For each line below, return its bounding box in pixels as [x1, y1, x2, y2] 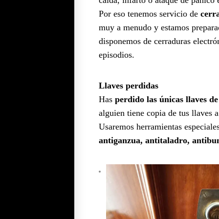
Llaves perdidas [99, 80, 158, 90]
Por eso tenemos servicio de [99, 8, 200, 19]
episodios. [99, 49, 134, 60]
